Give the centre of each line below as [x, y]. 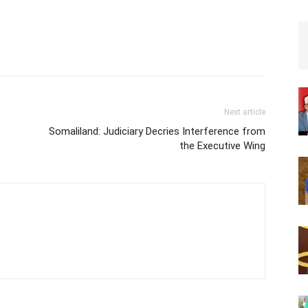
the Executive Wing [222, 145]
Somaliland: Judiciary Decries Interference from [157, 131]
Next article [245, 112]
